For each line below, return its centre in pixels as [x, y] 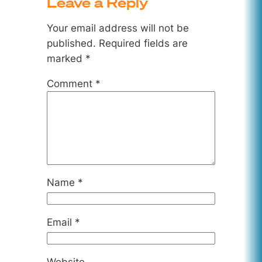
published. [71, 44]
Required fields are [143, 44]
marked [66, 59]
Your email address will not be [118, 28]
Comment [71, 83]
